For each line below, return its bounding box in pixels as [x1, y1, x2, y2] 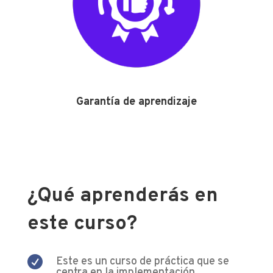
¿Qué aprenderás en [27, 183, 218, 209]
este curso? [27, 211, 137, 237]
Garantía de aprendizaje [76, 94, 197, 109]
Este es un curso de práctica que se [55, 254, 229, 269]
